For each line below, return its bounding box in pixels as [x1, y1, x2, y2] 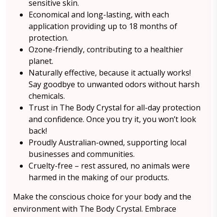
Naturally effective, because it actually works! [29, 67, 191, 78]
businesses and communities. [29, 149, 135, 159]
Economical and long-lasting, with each [29, 9, 169, 20]
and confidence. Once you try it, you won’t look [29, 114, 196, 124]
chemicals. [29, 91, 65, 101]
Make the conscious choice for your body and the [13, 191, 191, 202]
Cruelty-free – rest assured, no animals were [29, 160, 190, 171]
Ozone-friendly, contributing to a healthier [29, 44, 183, 55]
